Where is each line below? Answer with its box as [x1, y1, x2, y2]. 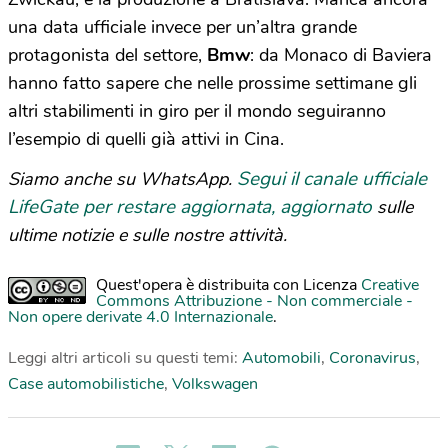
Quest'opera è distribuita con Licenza [96, 274, 361, 297]
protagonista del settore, [8, 43, 207, 68]
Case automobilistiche [8, 373, 164, 396]
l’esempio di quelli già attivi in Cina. [8, 127, 284, 152]
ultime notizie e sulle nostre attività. [8, 223, 287, 248]
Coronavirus [329, 347, 416, 370]
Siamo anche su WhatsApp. [8, 167, 237, 192]
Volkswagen [172, 373, 258, 396]
